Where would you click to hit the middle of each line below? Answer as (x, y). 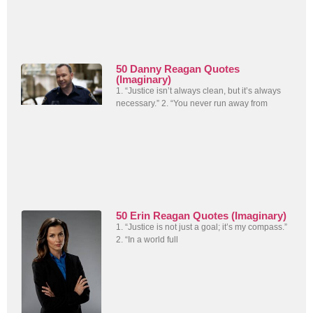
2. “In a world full (147, 239)
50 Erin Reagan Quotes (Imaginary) (202, 215)
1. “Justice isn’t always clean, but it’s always (199, 91)
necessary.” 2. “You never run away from (192, 104)
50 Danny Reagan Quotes (178, 69)
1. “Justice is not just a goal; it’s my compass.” (202, 227)
